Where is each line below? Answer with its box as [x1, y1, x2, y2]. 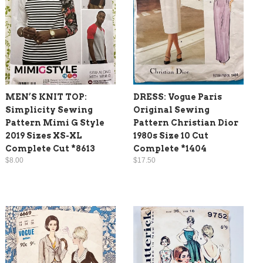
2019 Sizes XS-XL [5, 131, 82, 141]
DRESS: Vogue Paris [133, 92, 222, 102]
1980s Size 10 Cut [133, 131, 208, 141]
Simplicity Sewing [5, 105, 93, 115]
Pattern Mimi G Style [5, 118, 104, 128]
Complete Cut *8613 [5, 144, 95, 154]
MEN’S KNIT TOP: [5, 92, 87, 102]
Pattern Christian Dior [133, 118, 238, 128]
